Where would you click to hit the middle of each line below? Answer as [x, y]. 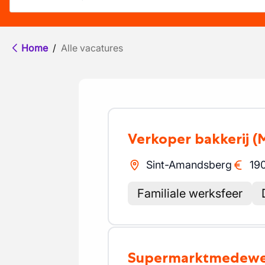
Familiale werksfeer [190, 193]
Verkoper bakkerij [193, 139]
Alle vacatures [92, 48]
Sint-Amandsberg [189, 165]
